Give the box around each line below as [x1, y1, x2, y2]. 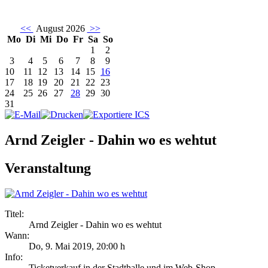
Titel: [5, 209, 24, 220]
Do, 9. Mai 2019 [29, 241, 92, 252]
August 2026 [33, 23, 87, 34]
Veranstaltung [5, 160, 91, 176]
